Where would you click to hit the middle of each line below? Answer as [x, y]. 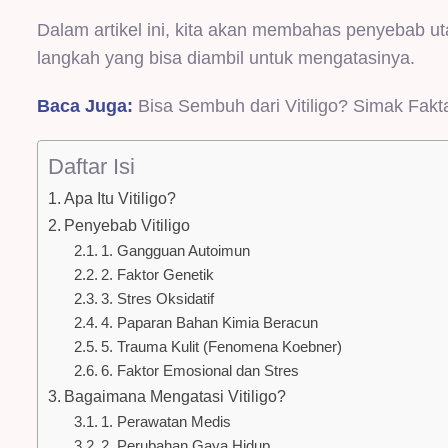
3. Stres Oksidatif [157, 298]
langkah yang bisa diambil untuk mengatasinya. [226, 57]
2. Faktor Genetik [157, 274]
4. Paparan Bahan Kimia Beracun [209, 322]
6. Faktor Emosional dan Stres [199, 370]
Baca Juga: [87, 105]
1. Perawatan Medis [165, 421]
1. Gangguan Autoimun [175, 250]
